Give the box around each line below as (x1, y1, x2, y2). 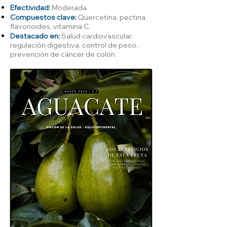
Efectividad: (10, 3, 50, 12)
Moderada (50, 3, 87, 12)
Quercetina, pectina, (77, 12, 147, 22)
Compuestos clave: (10, 12, 77, 22)
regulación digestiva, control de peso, (10, 40, 138, 50)
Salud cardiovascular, (60, 31, 133, 41)
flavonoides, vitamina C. (10, 21, 90, 31)
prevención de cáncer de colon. (10, 49, 117, 59)
